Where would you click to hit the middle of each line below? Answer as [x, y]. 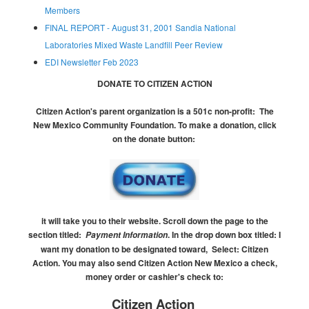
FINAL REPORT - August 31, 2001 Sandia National [140, 27]
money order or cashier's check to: [154, 277]
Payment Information [127, 235]
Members [62, 10]
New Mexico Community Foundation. [105, 124]
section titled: [57, 235]
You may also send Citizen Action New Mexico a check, [169, 263]
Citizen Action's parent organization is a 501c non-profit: [145, 111]
